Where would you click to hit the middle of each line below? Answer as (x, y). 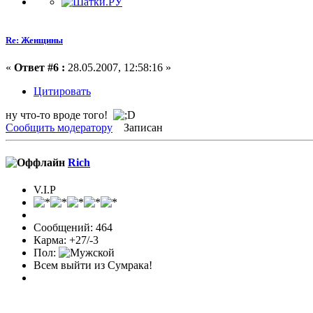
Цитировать (62, 92)
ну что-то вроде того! (59, 115)
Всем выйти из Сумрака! (93, 265)
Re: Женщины (34, 41)
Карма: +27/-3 (66, 240)
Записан (142, 128)
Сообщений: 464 (73, 227)
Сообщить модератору (59, 128)
